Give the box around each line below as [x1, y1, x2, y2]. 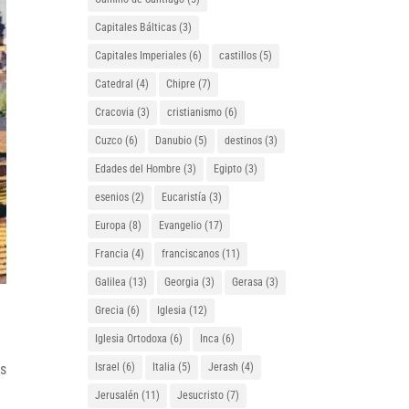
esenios [95, 191, 130, 204]
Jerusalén [95, 389, 140, 402]
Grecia [95, 304, 125, 317]
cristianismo [167, 106, 223, 119]
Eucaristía [162, 191, 207, 204]
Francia [95, 247, 130, 260]
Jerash [208, 361, 239, 373]
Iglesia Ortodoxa [95, 332, 168, 345]
